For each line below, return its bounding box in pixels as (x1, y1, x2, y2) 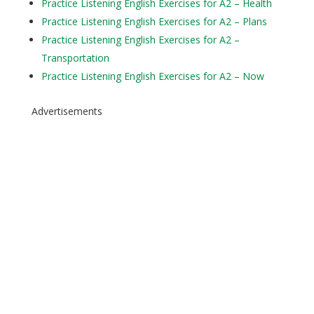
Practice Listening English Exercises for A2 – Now (41, 69, 264, 83)
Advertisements (31, 104, 102, 118)
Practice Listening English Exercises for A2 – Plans (41, 15, 267, 29)
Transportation (41, 51, 109, 65)
